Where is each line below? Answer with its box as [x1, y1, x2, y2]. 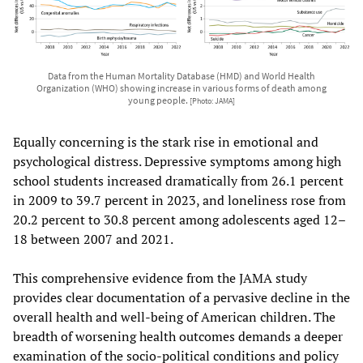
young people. [128, 94, 190, 107]
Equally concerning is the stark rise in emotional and [13, 133, 318, 152]
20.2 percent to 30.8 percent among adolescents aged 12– [13, 211, 346, 229]
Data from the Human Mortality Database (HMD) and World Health [48, 70, 315, 83]
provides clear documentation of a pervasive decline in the [13, 288, 350, 307]
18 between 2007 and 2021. [13, 230, 173, 249]
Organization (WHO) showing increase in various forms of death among [36, 82, 327, 95]
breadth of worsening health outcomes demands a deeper [13, 327, 343, 346]
